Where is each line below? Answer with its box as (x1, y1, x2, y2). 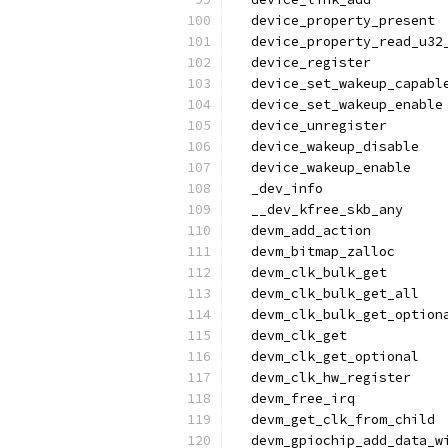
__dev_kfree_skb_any (235, 201, 403, 218)
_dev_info (235, 180, 323, 197)
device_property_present (235, 12, 435, 29)
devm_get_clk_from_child (235, 411, 435, 428)
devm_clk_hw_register (235, 369, 411, 386)
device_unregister (235, 117, 387, 134)
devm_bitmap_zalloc (235, 243, 395, 260)
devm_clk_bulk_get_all (235, 285, 419, 302)
